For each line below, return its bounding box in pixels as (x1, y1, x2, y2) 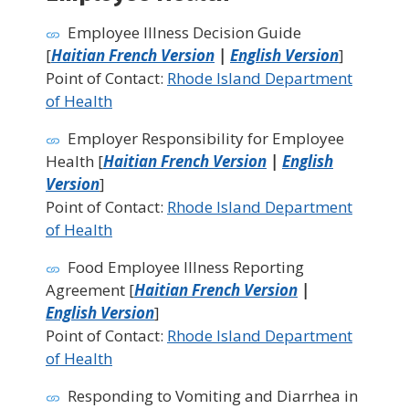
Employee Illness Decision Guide (68, 22, 301, 44)
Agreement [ (46, 279, 134, 301)
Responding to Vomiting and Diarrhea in (68, 385, 358, 407)
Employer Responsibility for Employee (68, 128, 344, 150)
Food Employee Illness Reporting (68, 257, 304, 278)
